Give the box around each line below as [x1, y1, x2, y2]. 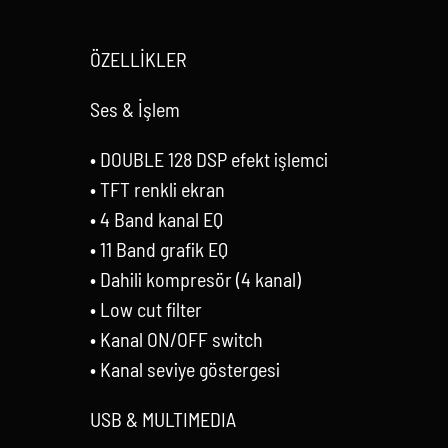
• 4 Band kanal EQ [89, 206, 223, 231]
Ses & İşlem [89, 96, 180, 121]
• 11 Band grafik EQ [89, 236, 228, 261]
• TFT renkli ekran [89, 176, 225, 201]
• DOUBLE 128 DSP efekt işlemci [89, 146, 328, 171]
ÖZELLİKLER [89, 46, 187, 71]
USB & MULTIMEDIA [89, 406, 236, 431]
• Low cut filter [89, 296, 202, 321]
